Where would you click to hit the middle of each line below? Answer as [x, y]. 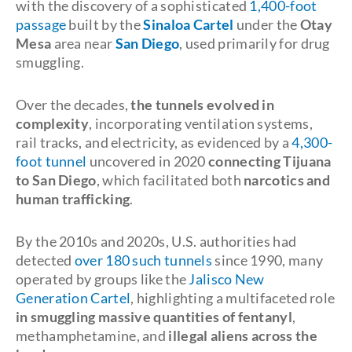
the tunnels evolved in [203, 104]
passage [42, 24]
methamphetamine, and [92, 335]
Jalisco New [227, 279]
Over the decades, [73, 104]
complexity [53, 123]
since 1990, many [268, 260]
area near [84, 43]
